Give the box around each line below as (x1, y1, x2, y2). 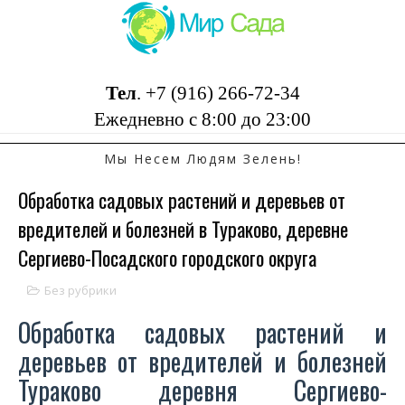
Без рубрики (44, 282, 117, 298)
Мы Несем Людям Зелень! (103, 150, 302, 167)
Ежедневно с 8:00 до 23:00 (94, 108, 311, 130)
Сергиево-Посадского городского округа (18, 243, 316, 272)
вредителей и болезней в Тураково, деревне (18, 214, 348, 243)
